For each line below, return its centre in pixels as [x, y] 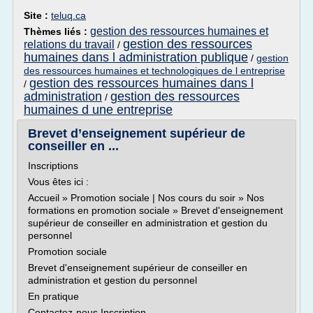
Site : [37, 15]
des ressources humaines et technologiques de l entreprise [154, 71]
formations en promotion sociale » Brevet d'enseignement [155, 210]
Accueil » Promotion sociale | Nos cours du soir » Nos [146, 198]
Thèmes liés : [57, 31]
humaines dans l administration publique [136, 57]
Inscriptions [53, 166]
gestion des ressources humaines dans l [141, 83]
